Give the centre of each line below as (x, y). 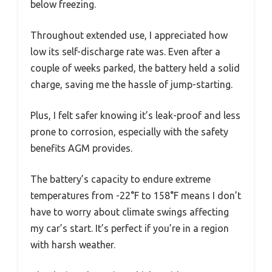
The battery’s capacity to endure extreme (121, 179)
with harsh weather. (73, 244)
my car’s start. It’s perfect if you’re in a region (130, 228)
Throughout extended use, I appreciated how (129, 35)
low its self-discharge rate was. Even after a (125, 51)
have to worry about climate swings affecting (130, 212)
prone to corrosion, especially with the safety (129, 131)
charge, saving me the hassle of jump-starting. (131, 84)
